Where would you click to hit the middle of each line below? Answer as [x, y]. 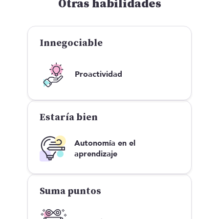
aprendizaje [96, 154]
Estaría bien [69, 117]
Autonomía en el [105, 143]
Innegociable [71, 43]
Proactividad [99, 74]
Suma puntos [70, 192]
